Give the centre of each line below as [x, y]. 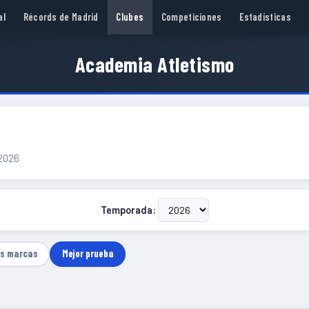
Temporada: [129, 210]
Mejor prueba [88, 254]
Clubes [130, 17]
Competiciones [191, 17]
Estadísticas [265, 17]
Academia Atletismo [154, 64]
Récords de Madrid [61, 17]
